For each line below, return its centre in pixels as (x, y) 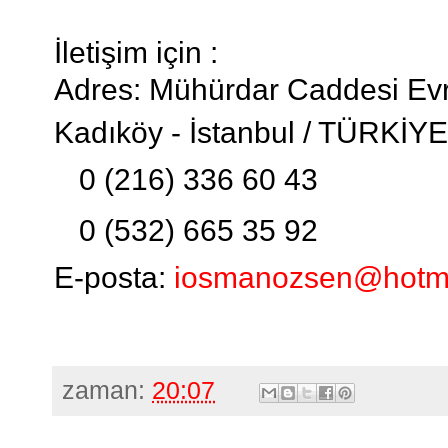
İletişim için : (140, 53)
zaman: (107, 391)
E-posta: (114, 278)
